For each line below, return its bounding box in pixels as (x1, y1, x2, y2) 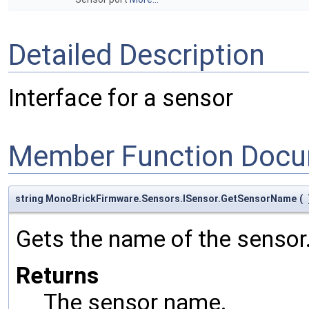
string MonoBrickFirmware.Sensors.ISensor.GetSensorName (15, 193, 297, 205)
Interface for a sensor (8, 84, 233, 112)
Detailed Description (8, 37, 265, 72)
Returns (16, 262, 99, 290)
